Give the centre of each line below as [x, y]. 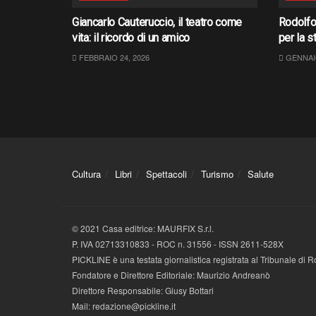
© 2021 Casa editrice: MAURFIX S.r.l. [143, 229]
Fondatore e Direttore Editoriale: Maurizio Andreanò [171, 275]
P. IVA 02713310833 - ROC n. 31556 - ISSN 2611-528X [178, 244]
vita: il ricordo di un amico [131, 38]
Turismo [217, 174]
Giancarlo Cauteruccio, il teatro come [157, 23]
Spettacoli [166, 174]
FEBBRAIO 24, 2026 [113, 57]
